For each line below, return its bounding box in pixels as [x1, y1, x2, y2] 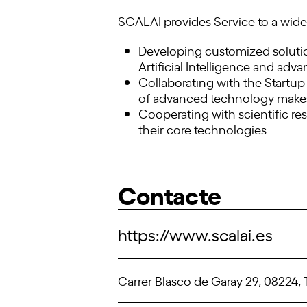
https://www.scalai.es [118, 222, 273, 245]
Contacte [118, 175, 221, 211]
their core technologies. [138, 120, 269, 137]
